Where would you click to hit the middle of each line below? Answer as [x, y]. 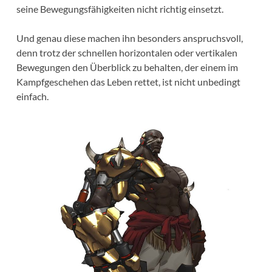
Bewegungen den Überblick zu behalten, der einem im [127, 67]
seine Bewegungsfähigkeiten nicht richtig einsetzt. [120, 8]
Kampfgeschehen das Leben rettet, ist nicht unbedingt [128, 81]
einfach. [32, 96]
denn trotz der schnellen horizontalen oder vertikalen [127, 52]
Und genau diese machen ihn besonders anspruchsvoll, [129, 38]
